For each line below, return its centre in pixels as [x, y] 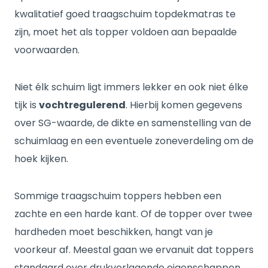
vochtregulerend [82, 105]
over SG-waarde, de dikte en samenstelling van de [133, 123]
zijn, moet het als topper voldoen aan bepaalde [126, 32]
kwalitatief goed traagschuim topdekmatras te [125, 14]
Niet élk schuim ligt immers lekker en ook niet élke [131, 87]
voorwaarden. [47, 50]
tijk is [27, 105]
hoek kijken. [41, 159]
